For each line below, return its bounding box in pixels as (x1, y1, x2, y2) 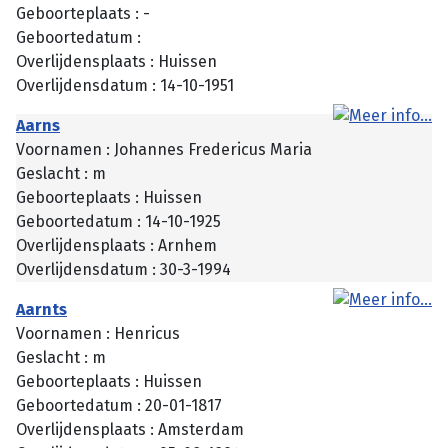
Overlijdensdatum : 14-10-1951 (16, 75, 234, 95)
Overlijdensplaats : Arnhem (16, 235, 217, 255)
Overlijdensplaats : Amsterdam (16, 419, 244, 439)
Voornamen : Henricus (16, 323, 180, 343)
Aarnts (16, 299, 67, 319)
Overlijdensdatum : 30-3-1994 (16, 259, 231, 279)
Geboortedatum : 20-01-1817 (16, 395, 222, 415)
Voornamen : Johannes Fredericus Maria (16, 139, 312, 159)
